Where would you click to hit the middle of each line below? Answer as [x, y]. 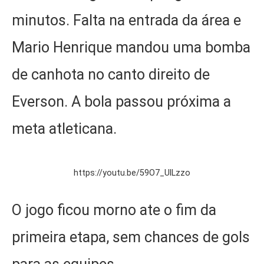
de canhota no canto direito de [111, 75]
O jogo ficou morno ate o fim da [114, 210]
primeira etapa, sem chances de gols [131, 237]
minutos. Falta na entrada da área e [126, 21]
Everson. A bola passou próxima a [121, 102]
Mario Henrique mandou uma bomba [131, 48]
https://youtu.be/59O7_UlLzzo [132, 173]
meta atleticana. [64, 129]
